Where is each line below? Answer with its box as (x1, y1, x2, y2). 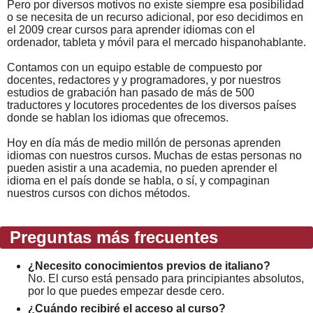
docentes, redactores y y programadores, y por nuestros (7, 73, 281, 86)
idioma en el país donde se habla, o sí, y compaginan (7, 174, 270, 187)
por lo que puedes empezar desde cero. (28, 284, 224, 297)
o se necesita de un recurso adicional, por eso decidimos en (7, 10, 303, 23)
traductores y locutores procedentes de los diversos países (7, 99, 296, 111)
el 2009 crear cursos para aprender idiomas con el (7, 23, 255, 36)
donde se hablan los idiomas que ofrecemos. (7, 111, 228, 124)
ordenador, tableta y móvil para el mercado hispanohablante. (7, 36, 306, 48)
